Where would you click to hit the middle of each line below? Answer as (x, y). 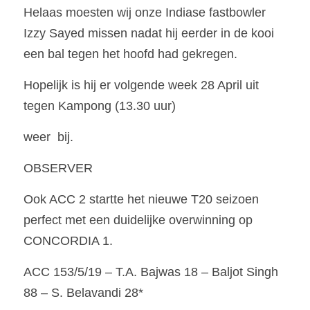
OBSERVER (58, 168)
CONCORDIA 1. (68, 241)
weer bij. (48, 137)
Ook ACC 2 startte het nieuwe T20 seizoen (141, 199)
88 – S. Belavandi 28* (85, 293)
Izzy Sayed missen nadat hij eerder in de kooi (149, 33)
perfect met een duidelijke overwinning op (138, 220)
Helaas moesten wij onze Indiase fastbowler (145, 12)
